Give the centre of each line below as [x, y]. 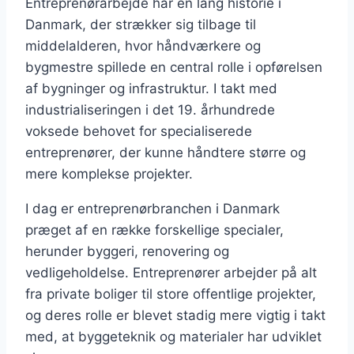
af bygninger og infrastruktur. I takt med [151, 88]
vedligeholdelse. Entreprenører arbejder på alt [171, 272]
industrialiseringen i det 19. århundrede [150, 109]
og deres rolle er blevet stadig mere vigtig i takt [175, 315]
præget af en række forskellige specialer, [154, 230]
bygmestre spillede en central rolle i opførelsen [174, 67]
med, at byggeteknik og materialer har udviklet [173, 336]
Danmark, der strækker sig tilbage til [141, 24]
